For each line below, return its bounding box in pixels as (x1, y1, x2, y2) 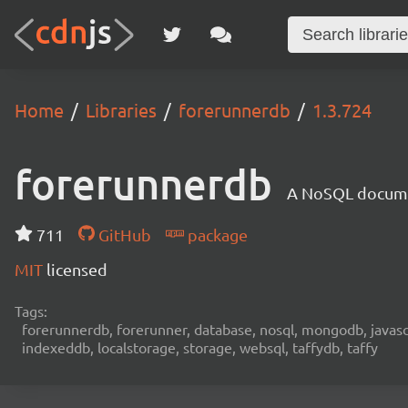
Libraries (86, 98, 157, 121)
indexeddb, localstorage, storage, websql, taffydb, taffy (22, 338, 378, 356)
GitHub (94, 225, 151, 244)
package (183, 225, 248, 244)
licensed (46, 260, 107, 279)
